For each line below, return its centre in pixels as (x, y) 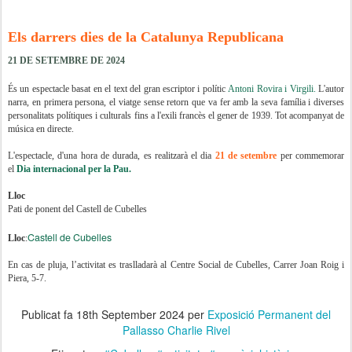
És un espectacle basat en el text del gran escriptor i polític (117, 89)
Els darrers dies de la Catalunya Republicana (146, 37)
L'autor (331, 89)
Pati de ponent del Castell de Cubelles (77, 209)
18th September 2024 (130, 315)
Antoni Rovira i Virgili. (272, 89)
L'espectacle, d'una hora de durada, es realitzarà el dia (112, 156)
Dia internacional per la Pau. (74, 169)
